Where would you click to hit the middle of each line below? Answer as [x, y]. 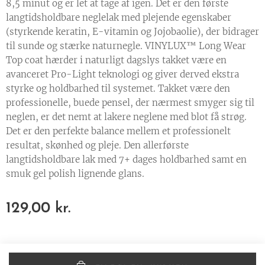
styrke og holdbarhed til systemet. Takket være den [118, 89]
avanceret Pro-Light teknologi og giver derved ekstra [122, 75]
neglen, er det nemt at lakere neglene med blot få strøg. [126, 117]
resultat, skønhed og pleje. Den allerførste [97, 146]
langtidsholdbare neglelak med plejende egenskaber [119, 18]
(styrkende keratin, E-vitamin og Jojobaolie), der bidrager [132, 32]
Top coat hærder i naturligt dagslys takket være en [116, 60]
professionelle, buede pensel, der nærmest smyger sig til [130, 103]
